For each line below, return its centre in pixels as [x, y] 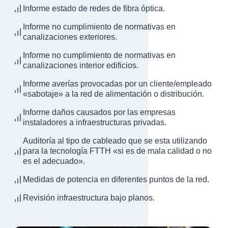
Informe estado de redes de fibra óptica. [94, 9]
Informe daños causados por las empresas [99, 112]
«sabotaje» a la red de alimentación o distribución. [113, 94]
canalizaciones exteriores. [70, 37]
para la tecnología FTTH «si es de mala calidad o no [117, 151]
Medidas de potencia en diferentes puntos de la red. [116, 180]
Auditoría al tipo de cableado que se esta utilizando [115, 141]
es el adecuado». [54, 161]
